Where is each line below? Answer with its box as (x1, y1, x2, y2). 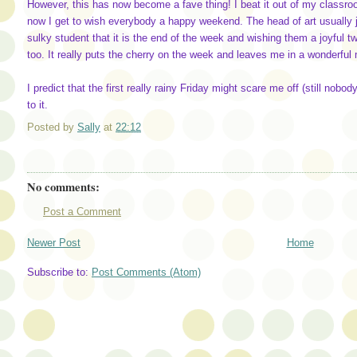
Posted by (27, 121, 77, 134)
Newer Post (27, 236, 80, 249)
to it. (27, 99, 48, 112)
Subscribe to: (27, 266, 92, 279)
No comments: (27, 178, 100, 196)
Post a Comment (43, 206, 121, 218)
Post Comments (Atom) (92, 266, 201, 279)
